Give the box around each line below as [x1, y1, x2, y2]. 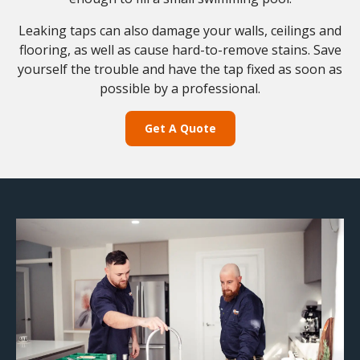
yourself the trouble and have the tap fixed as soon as [18, 60, 342, 79]
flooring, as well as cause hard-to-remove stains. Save [18, 41, 342, 59]
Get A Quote [144, 121, 216, 137]
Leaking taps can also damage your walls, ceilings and [18, 22, 342, 40]
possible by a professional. [100, 80, 260, 98]
